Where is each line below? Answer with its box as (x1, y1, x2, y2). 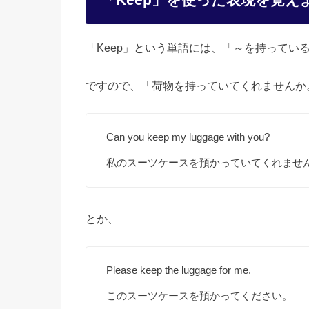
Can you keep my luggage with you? (106, 130, 270, 143)
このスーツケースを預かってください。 (106, 290, 293, 302)
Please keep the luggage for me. (106, 264, 252, 277)
